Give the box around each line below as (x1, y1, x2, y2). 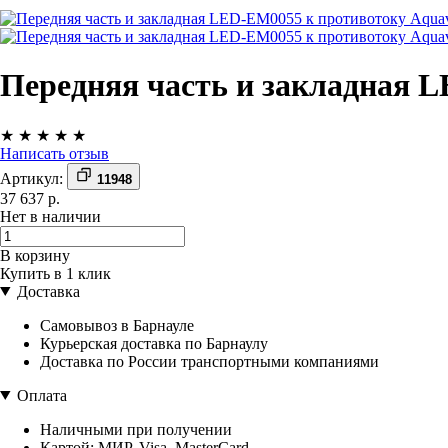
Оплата (16, 386, 67, 404)
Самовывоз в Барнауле (40, 316, 194, 334)
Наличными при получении (40, 420, 232, 438)
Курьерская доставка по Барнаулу (40, 334, 268, 352)
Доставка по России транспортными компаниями (40, 352, 379, 370)
